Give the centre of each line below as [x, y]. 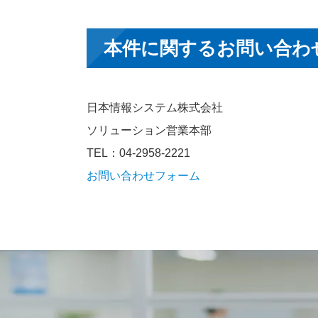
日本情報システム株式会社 [155, 107]
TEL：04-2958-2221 [138, 153]
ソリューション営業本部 [149, 130]
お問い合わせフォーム [143, 175]
